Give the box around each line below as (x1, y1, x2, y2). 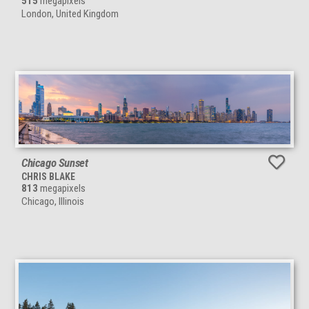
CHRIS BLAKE (21, 171, 75, 183)
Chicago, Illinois (21, 195, 84, 208)
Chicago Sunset (21, 156, 88, 170)
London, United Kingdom (21, 7, 119, 20)
